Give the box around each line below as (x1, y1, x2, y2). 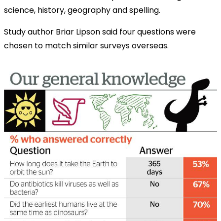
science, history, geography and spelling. (4, 4, 160, 16)
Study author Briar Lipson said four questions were (4, 26, 196, 37)
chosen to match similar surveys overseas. (4, 39, 169, 51)
